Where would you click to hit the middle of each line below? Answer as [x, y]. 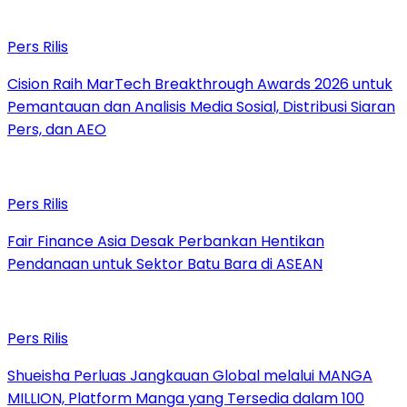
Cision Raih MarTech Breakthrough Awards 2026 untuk [200, 84]
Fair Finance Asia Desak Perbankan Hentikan [166, 241]
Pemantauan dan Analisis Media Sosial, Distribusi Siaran [201, 106]
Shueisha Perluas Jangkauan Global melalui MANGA [190, 375]
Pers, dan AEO [57, 129]
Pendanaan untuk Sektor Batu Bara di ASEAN [165, 263]
